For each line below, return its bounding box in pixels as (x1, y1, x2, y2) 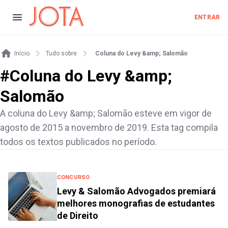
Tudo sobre (46, 50, 77, 57)
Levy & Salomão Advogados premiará (57, 186, 216, 196)
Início (14, 50, 30, 57)
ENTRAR (194, 14, 220, 21)
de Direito (57, 210, 98, 221)
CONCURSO (57, 174, 90, 181)
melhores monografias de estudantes (57, 198, 215, 209)
